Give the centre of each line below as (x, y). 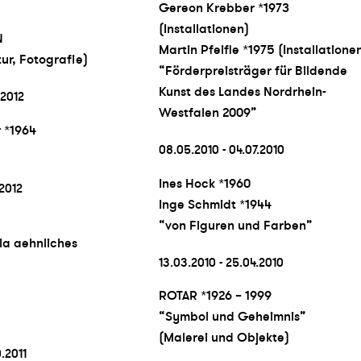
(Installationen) (203, 29)
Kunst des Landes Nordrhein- (242, 91)
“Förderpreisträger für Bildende (253, 71)
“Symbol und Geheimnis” (232, 317)
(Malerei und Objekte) (224, 338)
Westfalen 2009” (207, 112)
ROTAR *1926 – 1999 (215, 296)
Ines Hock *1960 (204, 183)
